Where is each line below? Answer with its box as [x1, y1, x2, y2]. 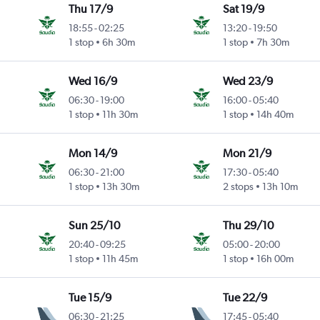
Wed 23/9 [222, 74, 273, 89]
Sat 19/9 [222, 2, 264, 16]
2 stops [222, 181, 254, 193]
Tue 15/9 [69, 291, 112, 305]
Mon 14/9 [69, 146, 118, 161]
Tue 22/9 [222, 291, 267, 305]
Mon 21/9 [222, 146, 271, 161]
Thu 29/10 [222, 219, 274, 233]
